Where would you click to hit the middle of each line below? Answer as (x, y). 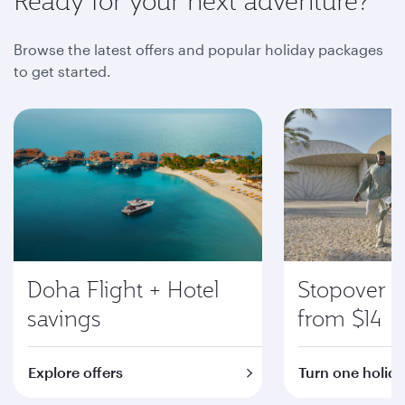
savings (64, 318)
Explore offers (75, 372)
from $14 (339, 318)
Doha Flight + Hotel (123, 289)
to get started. (62, 71)
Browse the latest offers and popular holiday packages (198, 49)
